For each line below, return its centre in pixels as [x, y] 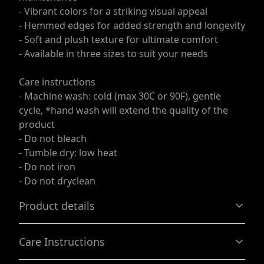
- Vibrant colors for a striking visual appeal [113, 11]
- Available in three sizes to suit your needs [113, 54]
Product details [57, 206]
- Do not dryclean [57, 181]
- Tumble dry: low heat [68, 153]
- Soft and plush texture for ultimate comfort [118, 40]
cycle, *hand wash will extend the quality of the [123, 110]
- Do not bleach [53, 139]
